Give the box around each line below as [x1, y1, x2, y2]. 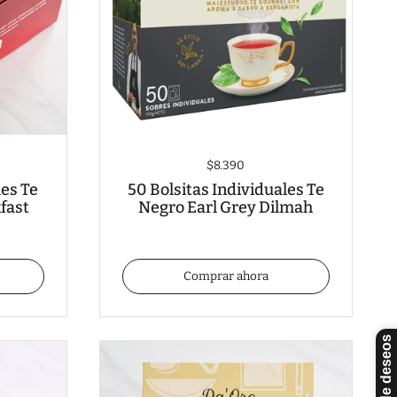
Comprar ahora [183, 268, 269, 284]
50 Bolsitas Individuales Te [127, 180, 324, 200]
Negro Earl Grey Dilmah [138, 198, 314, 218]
